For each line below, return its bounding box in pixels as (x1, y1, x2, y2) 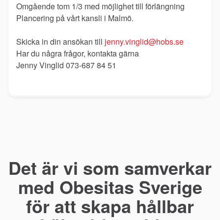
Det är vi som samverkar (8, 155, 212, 181)
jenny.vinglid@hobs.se (105, 36, 184, 48)
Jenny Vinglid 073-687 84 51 (16, 59, 116, 71)
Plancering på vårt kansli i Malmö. (16, 12, 136, 24)
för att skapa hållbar (26, 193, 194, 219)
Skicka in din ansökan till (16, 36, 105, 48)
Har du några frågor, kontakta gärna (16, 48, 139, 59)
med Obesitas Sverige (18, 174, 202, 200)
